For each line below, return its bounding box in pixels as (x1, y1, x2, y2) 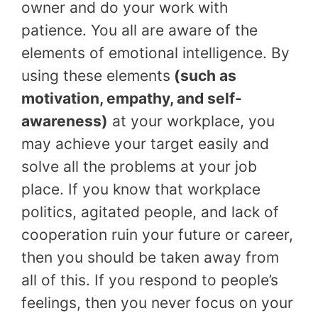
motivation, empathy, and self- (21, 89, 242, 108)
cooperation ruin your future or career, (21, 226, 293, 244)
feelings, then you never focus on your (21, 294, 293, 312)
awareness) (21, 112, 108, 131)
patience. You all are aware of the (21, 21, 258, 40)
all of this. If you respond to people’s (21, 271, 278, 290)
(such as (170, 67, 236, 85)
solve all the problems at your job (21, 158, 257, 176)
